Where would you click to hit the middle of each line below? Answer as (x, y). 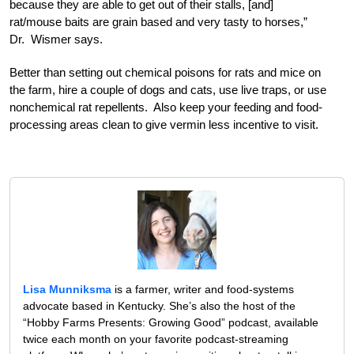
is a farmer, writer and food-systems (203, 289)
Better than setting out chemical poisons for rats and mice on (165, 72)
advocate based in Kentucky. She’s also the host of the (159, 305)
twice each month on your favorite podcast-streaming (156, 339)
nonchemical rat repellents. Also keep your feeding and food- (166, 107)
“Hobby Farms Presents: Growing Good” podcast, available (171, 322)
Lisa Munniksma (67, 289)
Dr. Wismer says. (56, 39)
